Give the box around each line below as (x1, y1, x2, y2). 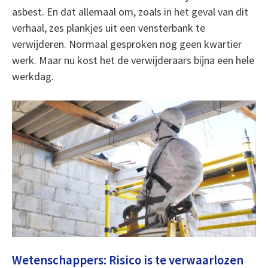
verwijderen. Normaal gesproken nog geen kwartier (11, 37, 242, 51)
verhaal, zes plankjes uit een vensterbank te (11, 21, 205, 35)
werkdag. (11, 69, 54, 83)
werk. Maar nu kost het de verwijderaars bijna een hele (11, 53, 254, 67)
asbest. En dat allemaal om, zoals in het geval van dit (11, 5, 248, 19)
